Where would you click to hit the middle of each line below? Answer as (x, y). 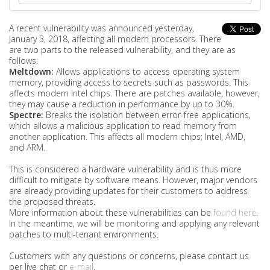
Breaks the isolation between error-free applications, (147, 115)
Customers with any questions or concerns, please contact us (129, 256)
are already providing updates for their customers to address (128, 191)
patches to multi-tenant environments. (84, 234)
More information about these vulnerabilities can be (111, 212)
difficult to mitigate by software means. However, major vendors (133, 180)
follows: (24, 61)
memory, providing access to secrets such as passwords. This (129, 82)
